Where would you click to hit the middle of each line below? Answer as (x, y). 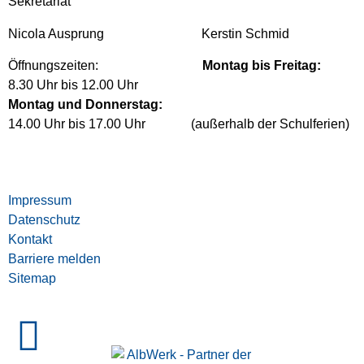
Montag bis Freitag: (262, 65)
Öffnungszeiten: (105, 65)
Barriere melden (54, 258)
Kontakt (30, 239)
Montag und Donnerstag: (85, 104)
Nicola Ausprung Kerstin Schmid (150, 34)
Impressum (40, 200)
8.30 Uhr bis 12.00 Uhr (73, 84)
